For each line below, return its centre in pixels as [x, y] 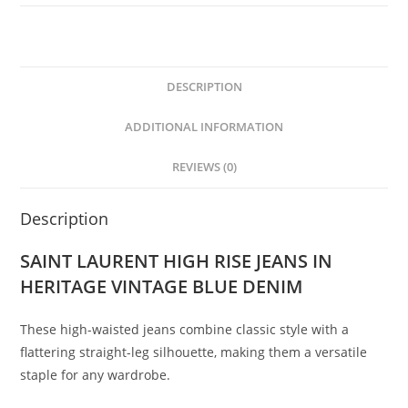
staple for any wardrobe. [96, 374]
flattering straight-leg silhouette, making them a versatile [194, 352]
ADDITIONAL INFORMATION [204, 127]
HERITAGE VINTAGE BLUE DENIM [162, 286]
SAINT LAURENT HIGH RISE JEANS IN [177, 260]
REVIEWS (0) [204, 167]
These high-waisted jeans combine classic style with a [185, 329]
